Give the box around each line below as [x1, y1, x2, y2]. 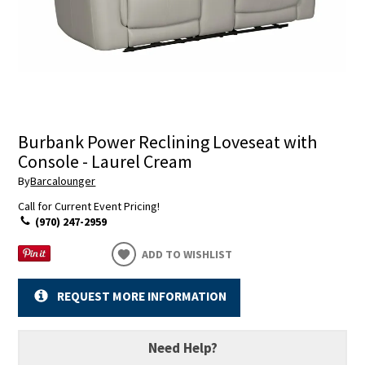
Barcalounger [30, 173, 96, 188]
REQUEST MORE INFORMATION [56, 288, 226, 305]
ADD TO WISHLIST [142, 246, 233, 262]
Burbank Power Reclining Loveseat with [18, 130, 318, 154]
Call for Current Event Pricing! [18, 198, 161, 213]
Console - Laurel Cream [18, 150, 193, 174]
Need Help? [147, 338, 218, 357]
